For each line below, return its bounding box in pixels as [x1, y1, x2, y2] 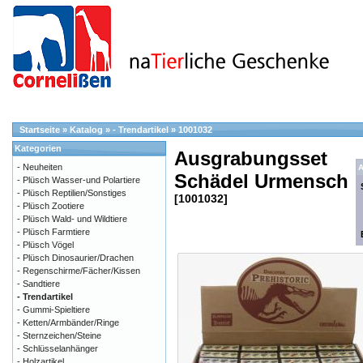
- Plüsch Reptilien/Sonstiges [17, 187, 126, 198]
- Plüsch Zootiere [17, 200, 84, 211]
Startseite [19, 124, 60, 135]
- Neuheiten [17, 161, 62, 172]
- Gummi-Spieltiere [17, 304, 90, 314]
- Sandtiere [17, 278, 60, 288]
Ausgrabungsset [174, 147, 327, 170]
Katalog [70, 124, 103, 135]
